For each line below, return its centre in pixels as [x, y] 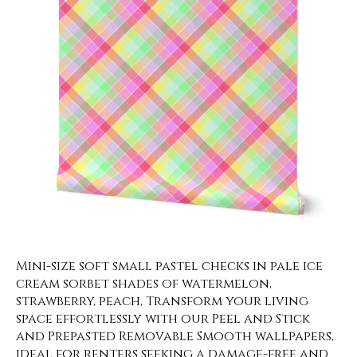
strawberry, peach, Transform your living [162, 301]
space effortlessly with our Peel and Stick [163, 319]
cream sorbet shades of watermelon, [144, 284]
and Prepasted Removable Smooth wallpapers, [175, 336]
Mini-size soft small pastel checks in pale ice [169, 266]
